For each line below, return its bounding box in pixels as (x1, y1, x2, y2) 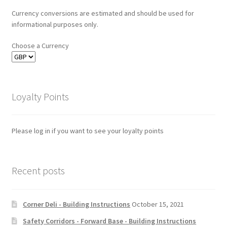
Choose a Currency (11, 41, 69, 50)
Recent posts (11, 164, 65, 177)
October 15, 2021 (132, 199, 184, 209)
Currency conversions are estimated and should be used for (11, 8, 194, 18)
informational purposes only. (11, 19, 98, 29)
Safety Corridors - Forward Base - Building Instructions (23, 216, 197, 225)
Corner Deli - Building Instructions (23, 199, 131, 209)
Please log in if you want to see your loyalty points (11, 126, 164, 136)
